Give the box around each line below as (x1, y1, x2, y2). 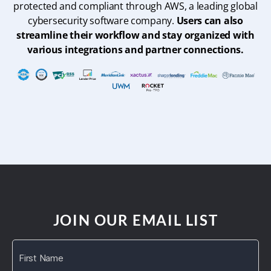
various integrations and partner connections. (27, 43, 244, 57)
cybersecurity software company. (28, 14, 177, 28)
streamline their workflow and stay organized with (16, 28, 255, 42)
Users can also (176, 14, 243, 28)
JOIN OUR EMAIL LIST (53, 211, 218, 229)
